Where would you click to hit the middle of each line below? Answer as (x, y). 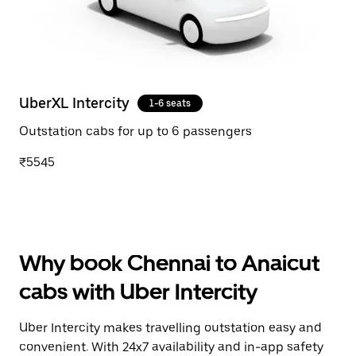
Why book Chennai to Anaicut (169, 263)
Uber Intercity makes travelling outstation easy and (170, 328)
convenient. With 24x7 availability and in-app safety (171, 347)
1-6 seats (170, 103)
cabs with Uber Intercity (138, 292)
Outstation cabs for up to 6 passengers (135, 132)
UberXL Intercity (74, 103)
